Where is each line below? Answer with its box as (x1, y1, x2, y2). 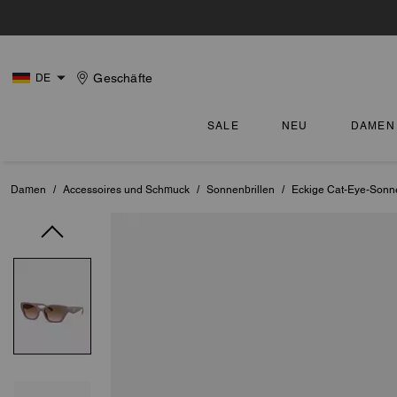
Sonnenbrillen (206, 183, 275, 196)
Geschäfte (93, 71, 153, 85)
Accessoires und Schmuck (63, 183, 190, 196)
